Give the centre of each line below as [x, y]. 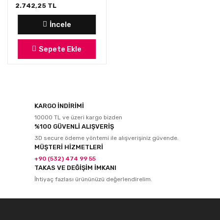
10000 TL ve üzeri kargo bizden [78, 117]
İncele [60, 24]
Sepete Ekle [60, 49]
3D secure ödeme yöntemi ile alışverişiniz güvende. [107, 138]
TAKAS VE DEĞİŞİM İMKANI [75, 167]
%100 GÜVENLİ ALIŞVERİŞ [74, 126]
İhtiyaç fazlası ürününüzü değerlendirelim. [93, 179]
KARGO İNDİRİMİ [59, 106]
